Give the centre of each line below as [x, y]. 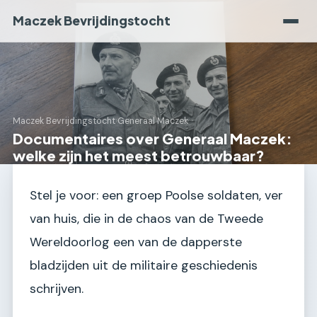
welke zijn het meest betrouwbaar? [139, 155]
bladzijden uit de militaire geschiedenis [144, 265]
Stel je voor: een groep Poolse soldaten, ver [156, 195]
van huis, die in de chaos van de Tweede [146, 219]
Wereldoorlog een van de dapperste [136, 242]
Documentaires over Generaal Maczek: [152, 138]
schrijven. [57, 289]
